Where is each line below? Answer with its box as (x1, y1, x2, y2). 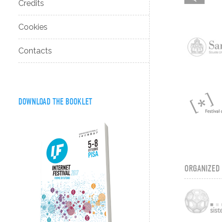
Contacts (18, 46, 53, 55)
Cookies (18, 22, 48, 32)
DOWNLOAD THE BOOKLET (18, 96, 93, 107)
